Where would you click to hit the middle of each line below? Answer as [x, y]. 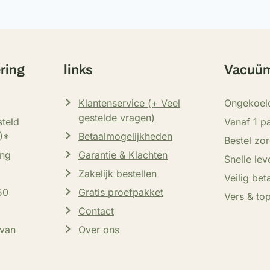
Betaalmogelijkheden [125, 136]
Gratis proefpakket [121, 192]
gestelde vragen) [117, 118]
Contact [96, 211]
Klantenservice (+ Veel [129, 103]
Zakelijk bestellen [118, 174]
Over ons [99, 230]
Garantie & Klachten [123, 155]
